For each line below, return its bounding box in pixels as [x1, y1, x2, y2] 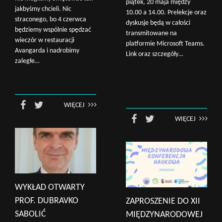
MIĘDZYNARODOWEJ [126, 210, 203, 220]
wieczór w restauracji [15, 37, 74, 44]
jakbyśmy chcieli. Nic [15, 5, 71, 13]
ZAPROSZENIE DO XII [126, 196, 200, 206]
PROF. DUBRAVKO [15, 196, 78, 206]
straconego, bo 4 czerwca [15, 16, 86, 23]
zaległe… [15, 57, 40, 65]
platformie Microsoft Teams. [126, 40, 205, 48]
